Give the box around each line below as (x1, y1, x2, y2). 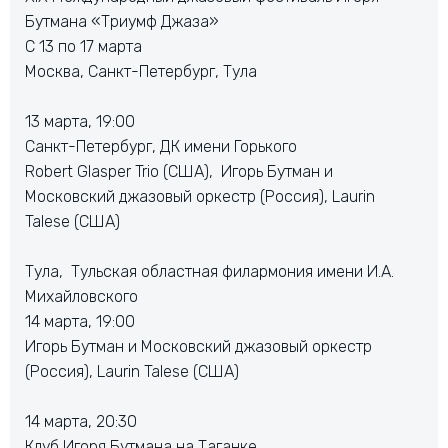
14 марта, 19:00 (25, 312, 135, 331)
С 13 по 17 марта (25, 37, 142, 56)
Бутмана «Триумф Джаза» (25, 12, 219, 31)
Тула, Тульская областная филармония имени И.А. (25, 262, 394, 281)
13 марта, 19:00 (25, 112, 135, 131)
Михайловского (25, 287, 138, 306)
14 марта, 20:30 (25, 412, 137, 431)
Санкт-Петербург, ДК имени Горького (25, 137, 297, 156)
